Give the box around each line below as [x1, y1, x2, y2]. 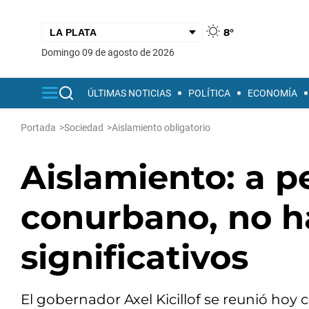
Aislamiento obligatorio [112, 122, 210, 133]
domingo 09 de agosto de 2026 [48, 46, 175, 58]
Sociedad [64, 122, 103, 133]
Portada [21, 122, 56, 133]
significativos [21, 237, 248, 277]
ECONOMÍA [248, 88, 297, 99]
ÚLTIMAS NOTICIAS [88, 88, 171, 99]
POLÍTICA [188, 88, 230, 99]
